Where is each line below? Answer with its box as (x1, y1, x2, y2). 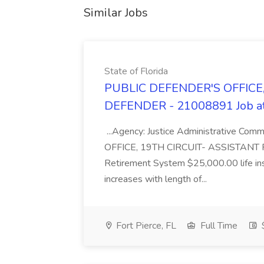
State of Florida (104, 65, 168, 78)
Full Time (198, 219, 237, 232)
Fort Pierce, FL (114, 219, 176, 232)
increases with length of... (104, 173, 209, 186)
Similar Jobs (84, 5, 148, 21)
